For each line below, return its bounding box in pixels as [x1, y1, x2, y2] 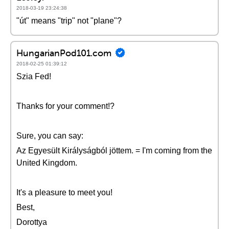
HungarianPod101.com [16, 47, 111, 59]
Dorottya [16, 218, 47, 226]
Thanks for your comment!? [16, 102, 114, 110]
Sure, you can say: [16, 131, 83, 140]
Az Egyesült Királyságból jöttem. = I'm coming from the [16, 146, 212, 155]
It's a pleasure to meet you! [16, 188, 112, 197]
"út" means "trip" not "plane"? [16, 16, 122, 25]
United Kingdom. [16, 158, 77, 167]
